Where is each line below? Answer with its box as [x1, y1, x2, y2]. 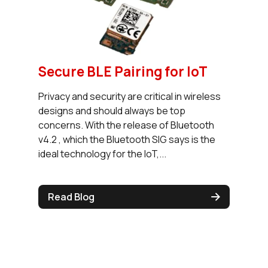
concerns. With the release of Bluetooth [38, 118, 214, 132]
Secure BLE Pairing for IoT [38, 62, 208, 81]
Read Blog [48, 190, 95, 203]
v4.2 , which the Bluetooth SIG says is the [38, 132, 215, 146]
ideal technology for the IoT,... [38, 147, 166, 160]
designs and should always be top [38, 103, 185, 117]
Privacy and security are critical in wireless [38, 89, 221, 103]
